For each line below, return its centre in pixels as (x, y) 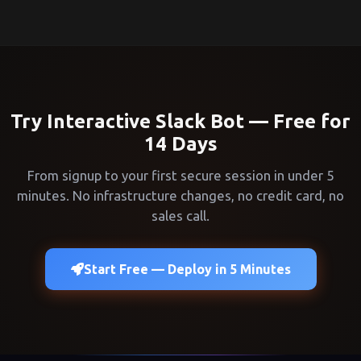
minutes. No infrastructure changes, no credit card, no (180, 195)
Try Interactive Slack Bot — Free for (180, 121)
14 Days (180, 143)
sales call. (180, 215)
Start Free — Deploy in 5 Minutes (187, 269)
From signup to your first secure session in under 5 (180, 175)
